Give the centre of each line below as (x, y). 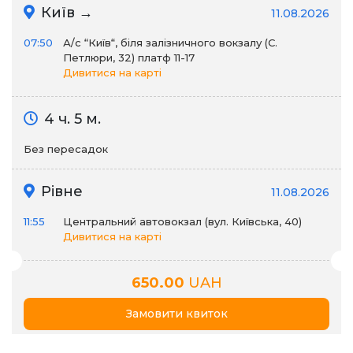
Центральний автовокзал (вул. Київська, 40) (182, 221)
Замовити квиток (176, 314)
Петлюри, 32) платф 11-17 (129, 58)
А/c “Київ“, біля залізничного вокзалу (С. (170, 43)
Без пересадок (66, 149)
